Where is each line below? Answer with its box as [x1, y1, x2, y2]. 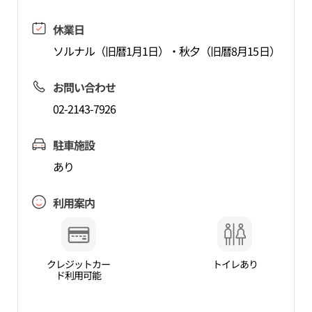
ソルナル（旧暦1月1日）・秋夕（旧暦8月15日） [52, 42, 280, 59]
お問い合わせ [52, 79, 116, 95]
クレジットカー [47, 257, 111, 271]
